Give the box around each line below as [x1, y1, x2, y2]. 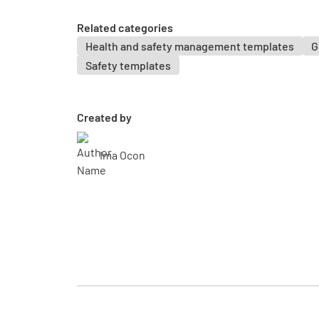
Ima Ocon [100, 148, 145, 162]
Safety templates [85, 58, 171, 72]
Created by [77, 110, 132, 124]
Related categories [77, 21, 173, 34]
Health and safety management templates [85, 39, 294, 53]
